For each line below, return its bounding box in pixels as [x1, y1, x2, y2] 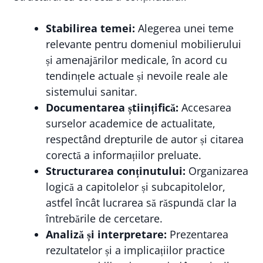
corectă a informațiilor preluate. [46, 148, 201, 162]
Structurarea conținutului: [46, 164, 186, 178]
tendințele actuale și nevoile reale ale [46, 69, 228, 83]
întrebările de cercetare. [46, 211, 163, 225]
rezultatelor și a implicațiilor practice [46, 243, 225, 257]
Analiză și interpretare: [46, 227, 167, 241]
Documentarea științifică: [46, 100, 178, 114]
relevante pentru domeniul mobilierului [46, 37, 241, 51]
